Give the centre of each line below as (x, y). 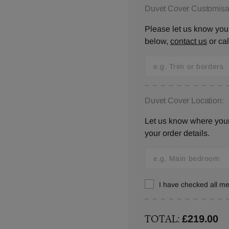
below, (157, 41)
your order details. (177, 133)
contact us (189, 41)
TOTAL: (164, 219)
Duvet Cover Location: (184, 100)
